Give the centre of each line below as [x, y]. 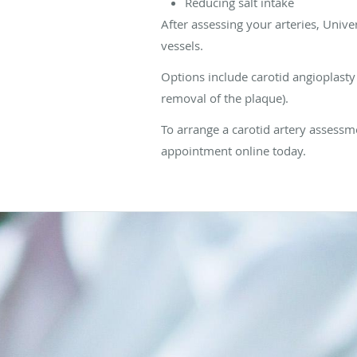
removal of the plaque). [225, 98]
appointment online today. [233, 150]
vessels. [184, 45]
